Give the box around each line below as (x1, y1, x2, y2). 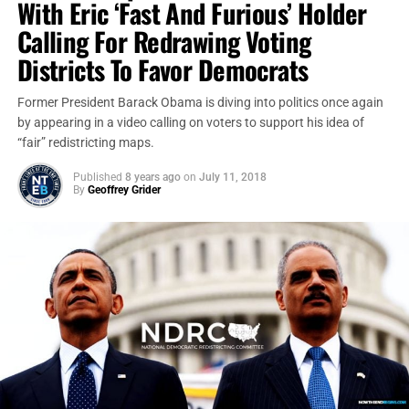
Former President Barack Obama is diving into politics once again (16, 95, 383, 110)
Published (72, 171, 122, 184)
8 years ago (124, 171, 181, 184)
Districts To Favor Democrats (16, 50, 309, 89)
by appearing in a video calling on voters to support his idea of (16, 115, 364, 131)
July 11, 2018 (198, 171, 267, 184)
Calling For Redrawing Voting (16, 22, 311, 60)
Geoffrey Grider (87, 184, 161, 196)
